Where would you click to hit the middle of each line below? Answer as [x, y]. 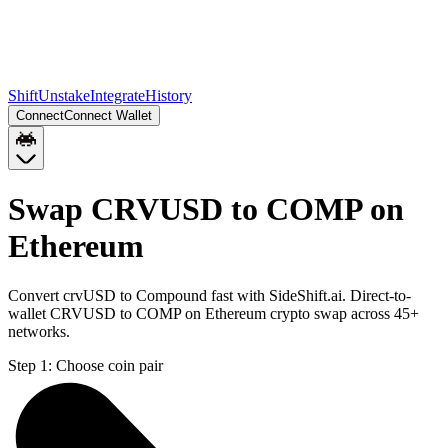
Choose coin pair [109, 365]
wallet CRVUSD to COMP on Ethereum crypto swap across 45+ [213, 313]
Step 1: [30, 365]
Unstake [64, 95]
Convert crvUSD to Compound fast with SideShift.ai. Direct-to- [209, 295]
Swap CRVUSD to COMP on [206, 209]
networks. [39, 331]
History [168, 95]
